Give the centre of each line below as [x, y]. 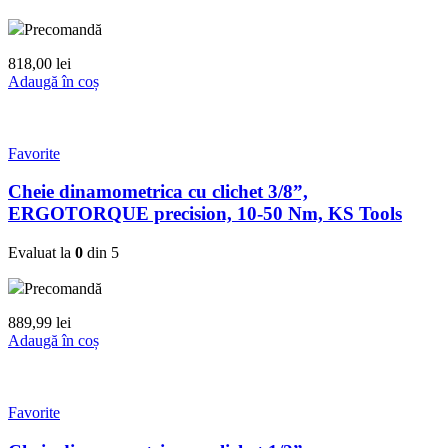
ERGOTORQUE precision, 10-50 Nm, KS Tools [205, 214]
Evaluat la [41, 253]
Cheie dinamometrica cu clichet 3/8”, [158, 192]
